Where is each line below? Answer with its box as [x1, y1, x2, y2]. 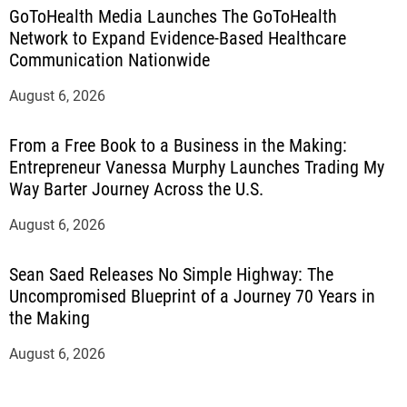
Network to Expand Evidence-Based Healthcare [9, 26, 346, 49]
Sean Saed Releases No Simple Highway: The [9, 263, 333, 285]
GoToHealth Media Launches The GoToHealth [9, 5, 337, 27]
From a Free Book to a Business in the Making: [9, 134, 347, 156]
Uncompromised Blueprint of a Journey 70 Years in [9, 284, 375, 307]
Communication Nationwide [9, 48, 210, 71]
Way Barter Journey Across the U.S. [9, 177, 263, 200]
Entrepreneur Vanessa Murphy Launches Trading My [9, 155, 384, 178]
